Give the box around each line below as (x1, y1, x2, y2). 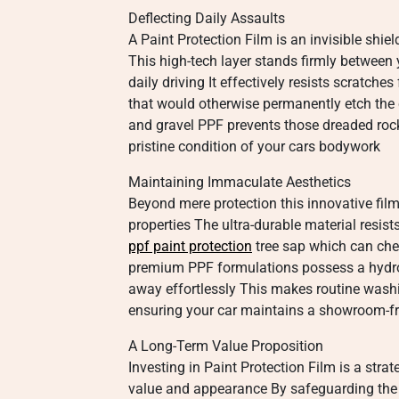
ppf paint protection (128, 238, 252, 255)
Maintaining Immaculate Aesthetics (128, 174, 351, 191)
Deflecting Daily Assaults (128, 10, 285, 27)
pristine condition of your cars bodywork (128, 138, 380, 155)
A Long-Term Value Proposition (128, 338, 323, 354)
